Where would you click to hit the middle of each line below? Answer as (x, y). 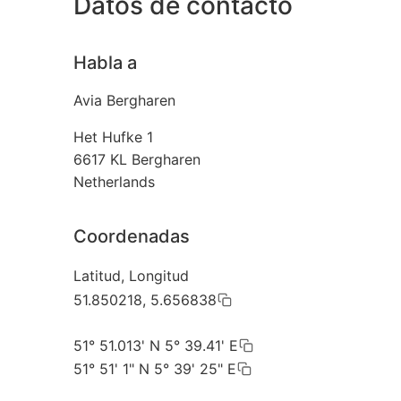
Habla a (105, 63)
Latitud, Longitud (131, 276)
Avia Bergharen (124, 101)
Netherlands (114, 182)
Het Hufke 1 (113, 137)
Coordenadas (132, 237)
